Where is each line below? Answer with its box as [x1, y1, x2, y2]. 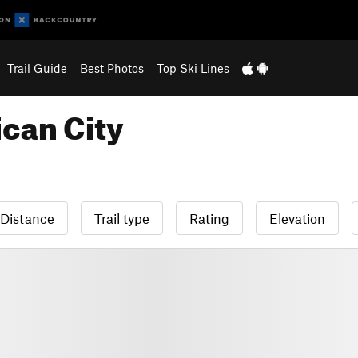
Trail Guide [6, 61, 67, 75]
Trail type [94, 210, 149, 226]
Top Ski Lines [156, 61, 229, 75]
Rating [189, 210, 229, 226]
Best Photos [79, 61, 144, 75]
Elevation [269, 210, 325, 226]
